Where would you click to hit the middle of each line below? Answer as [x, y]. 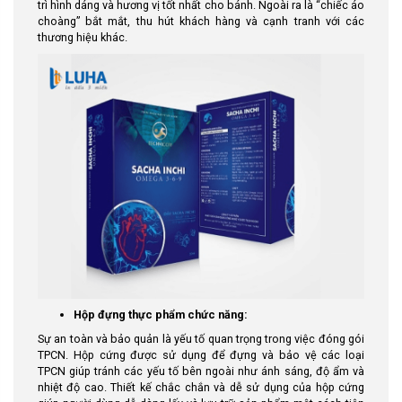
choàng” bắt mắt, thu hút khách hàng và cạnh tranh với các [201, 21]
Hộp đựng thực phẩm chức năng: [161, 314]
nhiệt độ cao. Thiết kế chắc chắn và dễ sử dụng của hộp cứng [201, 387]
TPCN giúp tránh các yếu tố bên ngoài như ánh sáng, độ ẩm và [201, 371]
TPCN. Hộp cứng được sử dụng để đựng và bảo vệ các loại [201, 354]
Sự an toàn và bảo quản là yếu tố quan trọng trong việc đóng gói [201, 338]
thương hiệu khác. [83, 37]
